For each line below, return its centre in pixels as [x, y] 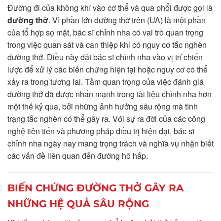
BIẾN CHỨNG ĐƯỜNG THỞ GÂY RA [95, 188]
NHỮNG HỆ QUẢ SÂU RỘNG [78, 203]
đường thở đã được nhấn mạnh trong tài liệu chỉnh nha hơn [110, 94]
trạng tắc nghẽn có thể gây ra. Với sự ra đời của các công [106, 118]
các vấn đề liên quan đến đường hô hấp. [78, 155]
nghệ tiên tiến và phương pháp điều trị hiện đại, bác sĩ [101, 131]
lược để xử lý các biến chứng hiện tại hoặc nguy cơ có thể [108, 69]
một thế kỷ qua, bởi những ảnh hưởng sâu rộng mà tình [103, 106]
